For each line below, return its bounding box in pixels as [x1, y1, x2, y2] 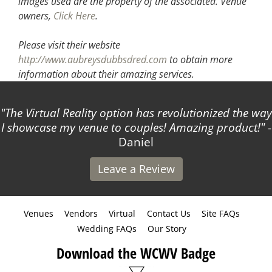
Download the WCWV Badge [56, 242, 216, 263]
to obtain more [167, 52, 233, 66]
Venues [23, 207, 53, 219]
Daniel [118, 134, 154, 150]
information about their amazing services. [18, 67, 194, 81]
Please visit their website [18, 38, 120, 52]
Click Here [53, 8, 95, 22]
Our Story [148, 222, 186, 234]
